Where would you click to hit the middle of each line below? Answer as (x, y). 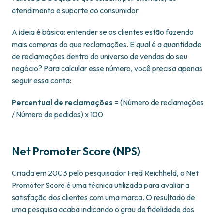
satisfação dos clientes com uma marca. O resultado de (103, 197)
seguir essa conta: (41, 81)
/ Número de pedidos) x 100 (57, 115)
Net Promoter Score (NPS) (76, 151)
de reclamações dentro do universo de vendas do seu (100, 56)
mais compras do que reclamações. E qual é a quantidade (107, 44)
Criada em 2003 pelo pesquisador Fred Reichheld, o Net (105, 173)
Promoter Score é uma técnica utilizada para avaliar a (101, 185)
